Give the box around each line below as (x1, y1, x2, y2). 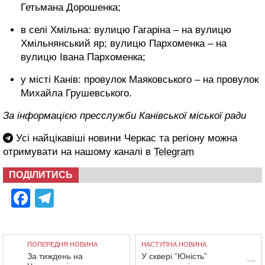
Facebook (30, 187, 114, 209)
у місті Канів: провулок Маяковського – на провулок (21, 73, 258, 85)
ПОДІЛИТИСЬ (9, 169, 73, 180)
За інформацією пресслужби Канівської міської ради (3, 109, 246, 121)
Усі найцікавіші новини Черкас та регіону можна (13, 132, 237, 144)
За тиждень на (27, 251, 83, 261)
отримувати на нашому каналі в (3, 146, 154, 157)
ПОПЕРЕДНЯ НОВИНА (27, 240, 98, 248)
